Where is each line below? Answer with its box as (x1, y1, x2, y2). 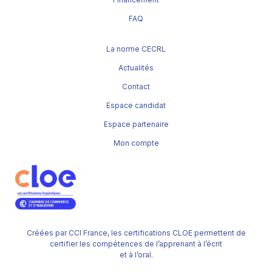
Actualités (118, 63, 154, 73)
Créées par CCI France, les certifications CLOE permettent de (26, 228, 246, 238)
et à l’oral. (119, 250, 153, 260)
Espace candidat (106, 101, 166, 110)
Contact (122, 82, 150, 92)
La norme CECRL (106, 44, 166, 54)
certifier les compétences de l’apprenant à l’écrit (50, 239, 222, 249)
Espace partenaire (103, 120, 169, 129)
